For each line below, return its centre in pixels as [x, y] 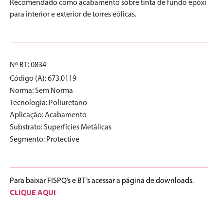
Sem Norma [54, 91]
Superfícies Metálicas [78, 127]
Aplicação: [27, 115]
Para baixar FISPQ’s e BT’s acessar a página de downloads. [102, 181]
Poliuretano [68, 103]
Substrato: [27, 127]
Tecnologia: [29, 103]
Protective [63, 139]
